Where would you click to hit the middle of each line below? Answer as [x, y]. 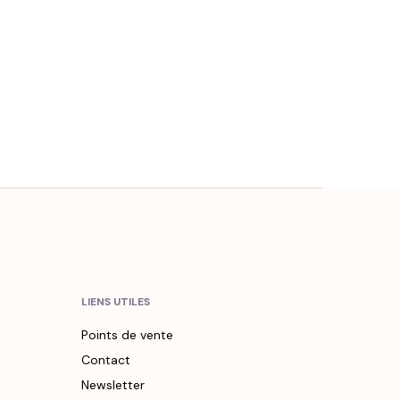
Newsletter [113, 385]
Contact [106, 360]
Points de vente [127, 335]
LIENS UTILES [116, 302]
